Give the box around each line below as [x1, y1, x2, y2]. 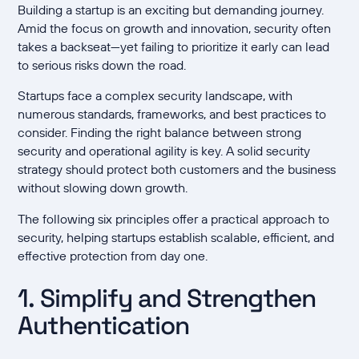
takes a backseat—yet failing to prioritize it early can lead [18, 38, 330, 54]
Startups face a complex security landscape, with [18, 87, 293, 104]
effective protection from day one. [18, 248, 208, 264]
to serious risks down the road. [18, 56, 187, 73]
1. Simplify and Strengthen [18, 281, 317, 314]
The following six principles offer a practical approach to [18, 211, 330, 228]
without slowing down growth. [18, 179, 188, 196]
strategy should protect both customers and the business [18, 161, 337, 178]
